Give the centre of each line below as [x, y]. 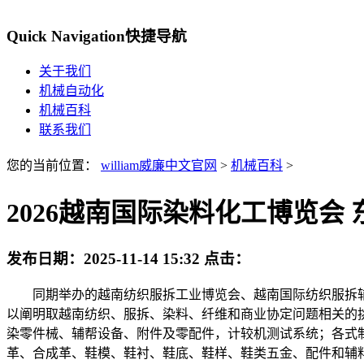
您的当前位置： [54, 166]
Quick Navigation [66, 36]
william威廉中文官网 [159, 166]
